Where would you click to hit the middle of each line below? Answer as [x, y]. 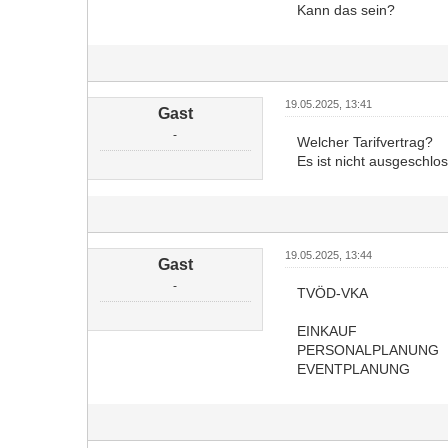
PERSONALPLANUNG [367, 350]
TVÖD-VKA [332, 293]
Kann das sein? [345, 10]
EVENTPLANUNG [353, 369]
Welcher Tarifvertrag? [364, 142]
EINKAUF [326, 331]
